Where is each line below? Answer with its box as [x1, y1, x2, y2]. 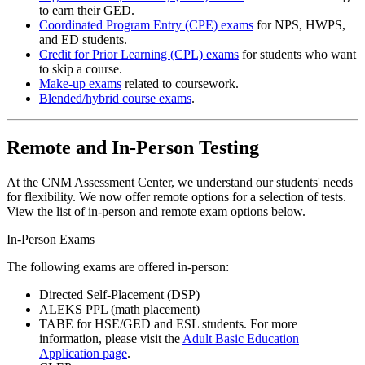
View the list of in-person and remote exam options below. [7, 204, 309, 218]
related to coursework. [121, 76, 242, 90]
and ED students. [39, 32, 130, 46]
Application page [39, 345, 127, 360]
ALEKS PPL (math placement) [39, 301, 206, 316]
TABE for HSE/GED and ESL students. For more [39, 316, 297, 331]
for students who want [239, 46, 356, 61]
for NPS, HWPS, [253, 17, 345, 32]
